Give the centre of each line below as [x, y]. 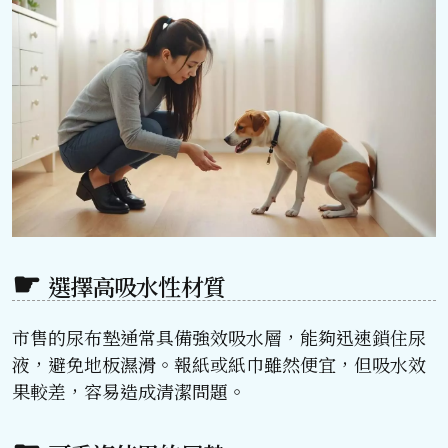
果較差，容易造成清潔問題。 [129, 390]
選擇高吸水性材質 [136, 286]
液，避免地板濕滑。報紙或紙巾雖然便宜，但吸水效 [219, 363]
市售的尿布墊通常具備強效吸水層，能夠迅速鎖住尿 [219, 336]
